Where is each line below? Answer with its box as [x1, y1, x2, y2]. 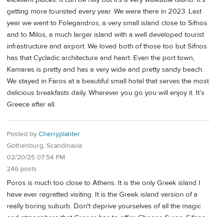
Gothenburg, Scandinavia [7, 141, 82, 151]
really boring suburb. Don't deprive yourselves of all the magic [7, 201, 201, 211]
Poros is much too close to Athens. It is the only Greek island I [7, 178, 201, 187]
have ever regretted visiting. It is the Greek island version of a [7, 189, 198, 199]
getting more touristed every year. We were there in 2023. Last [7, 6, 201, 16]
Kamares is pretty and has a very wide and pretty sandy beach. [7, 64, 203, 74]
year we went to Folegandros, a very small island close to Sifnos [7, 18, 207, 28]
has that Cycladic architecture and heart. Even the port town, [7, 53, 194, 62]
